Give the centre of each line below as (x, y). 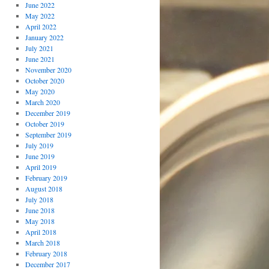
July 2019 (39, 145)
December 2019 (47, 113)
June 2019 (40, 156)
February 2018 (46, 253)
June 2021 (40, 59)
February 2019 (46, 178)
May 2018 (40, 221)
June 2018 (40, 210)
